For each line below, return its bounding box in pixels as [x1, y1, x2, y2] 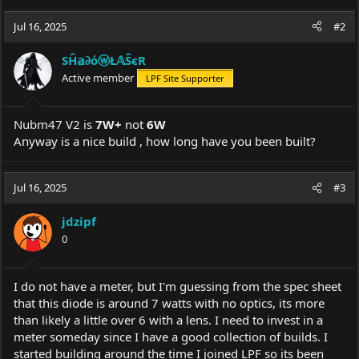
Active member [62, 70, 134, 85]
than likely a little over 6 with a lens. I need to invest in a [14, 311, 323, 328]
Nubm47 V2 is [14, 116, 95, 132]
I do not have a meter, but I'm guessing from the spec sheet [14, 277, 341, 294]
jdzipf [62, 213, 96, 229]
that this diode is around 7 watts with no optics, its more [14, 294, 325, 311]
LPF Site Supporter [146, 71, 224, 84]
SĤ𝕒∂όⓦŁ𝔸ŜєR [62, 51, 146, 68]
